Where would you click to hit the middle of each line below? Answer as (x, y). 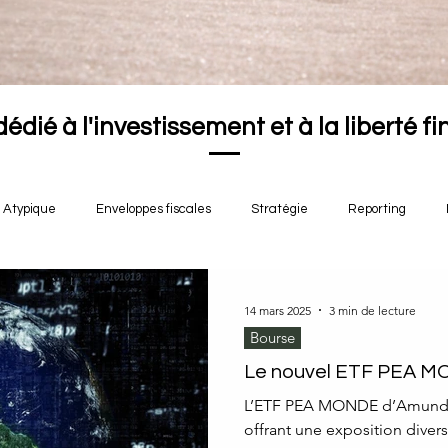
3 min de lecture (372, 310)
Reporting (377, 209)
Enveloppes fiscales (153, 209)
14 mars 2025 (277, 310)
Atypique (29, 209)
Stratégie (279, 209)
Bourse (272, 337)
